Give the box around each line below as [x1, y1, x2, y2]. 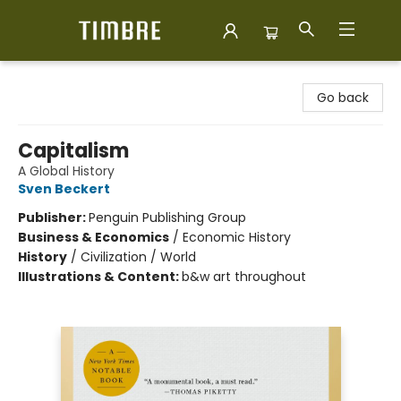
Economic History [183, 228, 291, 246]
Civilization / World [81, 248, 196, 266]
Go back [317, 89, 369, 107]
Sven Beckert [18, 180, 110, 198]
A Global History [18, 162, 115, 180]
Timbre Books [13, 69, 98, 87]
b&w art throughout [182, 268, 306, 286]
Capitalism [18, 137, 129, 165]
